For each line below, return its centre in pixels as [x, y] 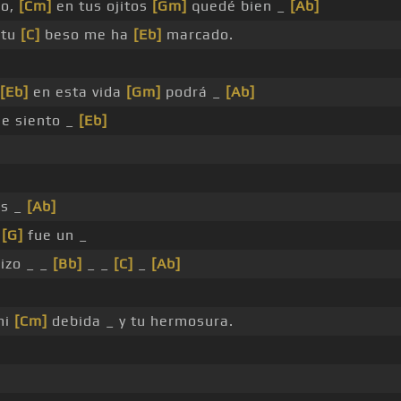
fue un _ [55, 235]
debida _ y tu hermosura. [141, 321]
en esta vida [77, 92]
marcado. [198, 35]
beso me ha [87, 35]
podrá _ [193, 92]
